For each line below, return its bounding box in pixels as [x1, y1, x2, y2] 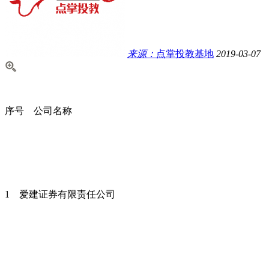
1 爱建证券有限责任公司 [5, 189, 115, 199]
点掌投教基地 [156, 48, 214, 59]
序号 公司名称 [5, 105, 72, 116]
